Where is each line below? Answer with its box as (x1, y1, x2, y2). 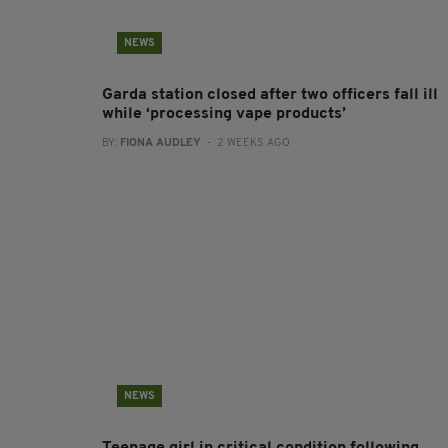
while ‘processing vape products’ (102, 106, 346, 122)
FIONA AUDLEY (120, 138, 201, 149)
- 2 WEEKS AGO (201, 138, 290, 149)
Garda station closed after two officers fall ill (102, 87, 438, 103)
